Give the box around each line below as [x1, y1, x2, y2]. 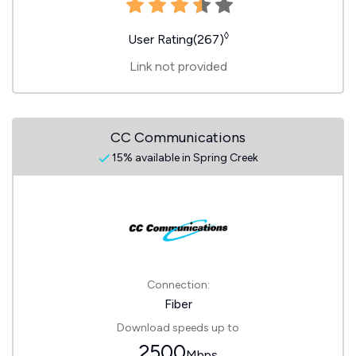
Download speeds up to [117, 321, 239, 335]
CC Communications [110, 129, 246, 146]
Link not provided [129, 59, 227, 74]
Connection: [146, 278, 210, 292]
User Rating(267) [127, 32, 224, 47]
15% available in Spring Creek [109, 151, 258, 164]
